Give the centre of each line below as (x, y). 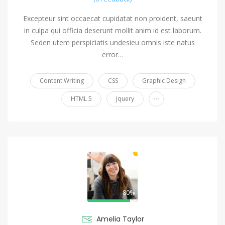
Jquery (125, 98)
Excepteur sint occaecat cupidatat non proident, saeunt (113, 18)
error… (113, 54)
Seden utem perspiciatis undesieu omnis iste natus (113, 42)
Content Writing (62, 80)
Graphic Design (164, 80)
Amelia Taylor (120, 219)
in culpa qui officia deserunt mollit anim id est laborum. (113, 30)
